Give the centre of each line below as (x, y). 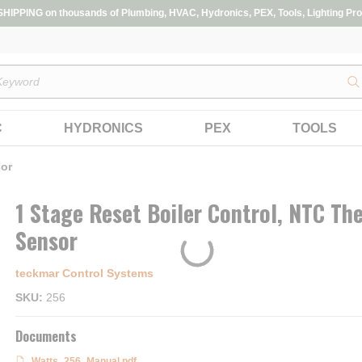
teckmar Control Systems (84, 273)
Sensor (46, 240)
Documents (46, 336)
